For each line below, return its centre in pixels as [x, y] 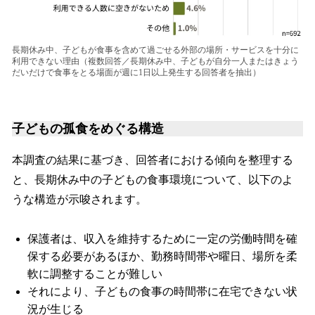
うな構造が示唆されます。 [79, 200]
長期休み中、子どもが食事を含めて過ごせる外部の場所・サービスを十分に [155, 50]
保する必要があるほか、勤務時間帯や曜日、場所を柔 [162, 256]
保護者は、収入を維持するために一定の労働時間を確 [162, 238]
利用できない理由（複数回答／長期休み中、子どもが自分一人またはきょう [155, 62]
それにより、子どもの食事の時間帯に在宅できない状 [162, 291]
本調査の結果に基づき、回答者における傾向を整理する [153, 160]
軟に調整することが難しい [95, 274]
